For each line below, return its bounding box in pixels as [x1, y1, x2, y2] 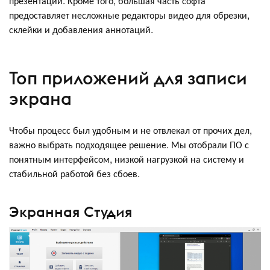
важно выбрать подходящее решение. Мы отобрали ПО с [9, 137, 249, 151]
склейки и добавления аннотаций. [9, 22, 153, 36]
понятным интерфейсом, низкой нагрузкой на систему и [9, 151, 244, 166]
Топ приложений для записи [9, 67, 247, 89]
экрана [9, 87, 72, 110]
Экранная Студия [9, 202, 133, 221]
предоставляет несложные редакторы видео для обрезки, [9, 7, 250, 22]
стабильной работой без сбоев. [9, 166, 140, 180]
